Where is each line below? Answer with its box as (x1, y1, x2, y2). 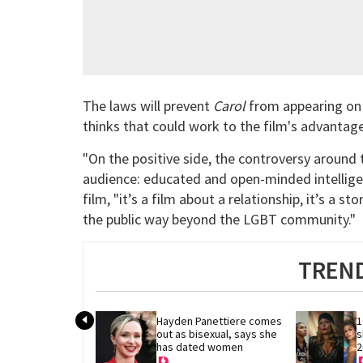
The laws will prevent (83, 96, 213, 116)
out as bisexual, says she (156, 326, 277, 341)
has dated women (156, 339, 243, 354)
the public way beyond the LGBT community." (83, 210, 356, 229)
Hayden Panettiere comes (156, 313, 282, 328)
